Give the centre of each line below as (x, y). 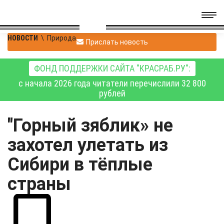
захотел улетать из (88, 145)
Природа (61, 38)
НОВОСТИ (23, 38)
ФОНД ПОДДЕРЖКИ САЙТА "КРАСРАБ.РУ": (112, 68)
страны (39, 184)
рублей (112, 93)
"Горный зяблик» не (90, 125)
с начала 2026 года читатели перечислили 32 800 (112, 83)
